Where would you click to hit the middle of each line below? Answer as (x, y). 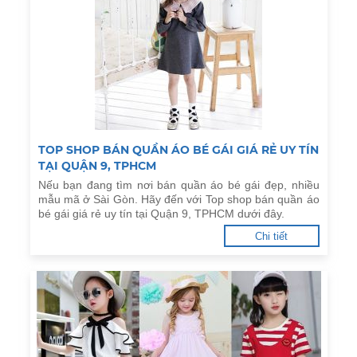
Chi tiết (271, 236)
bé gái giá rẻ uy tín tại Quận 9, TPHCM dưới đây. (161, 214)
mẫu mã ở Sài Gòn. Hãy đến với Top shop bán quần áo (178, 199)
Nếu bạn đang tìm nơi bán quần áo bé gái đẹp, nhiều (178, 185)
